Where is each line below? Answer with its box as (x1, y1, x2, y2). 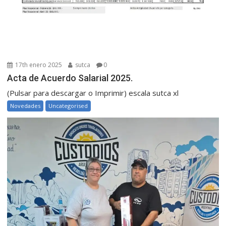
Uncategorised (48, 102, 88, 110)
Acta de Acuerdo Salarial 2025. (7, 73, 133, 84)
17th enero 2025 (14, 61, 63, 70)
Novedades (10, 102, 41, 110)
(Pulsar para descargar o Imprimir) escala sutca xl (7, 88, 179, 98)
